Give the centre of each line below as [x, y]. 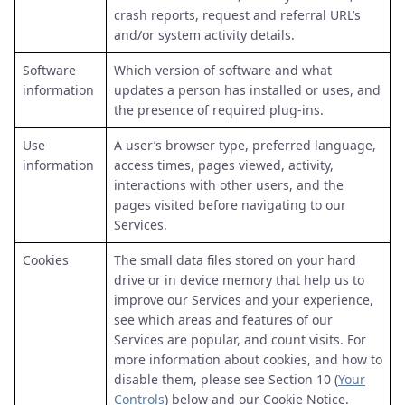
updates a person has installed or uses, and [247, 90]
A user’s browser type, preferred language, [245, 145]
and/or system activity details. [204, 35]
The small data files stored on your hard [235, 260]
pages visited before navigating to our [230, 205]
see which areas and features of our [223, 320]
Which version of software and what [223, 70]
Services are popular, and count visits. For [240, 339]
